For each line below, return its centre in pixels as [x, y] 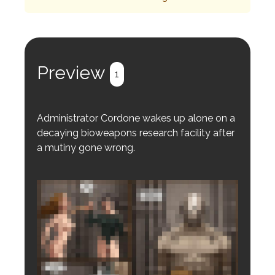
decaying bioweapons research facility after [136, 133]
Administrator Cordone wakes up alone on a [136, 118]
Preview [71, 72]
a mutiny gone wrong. [86, 147]
